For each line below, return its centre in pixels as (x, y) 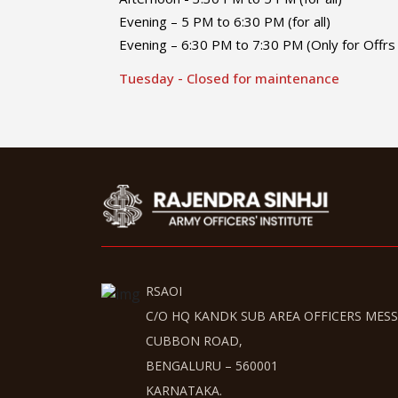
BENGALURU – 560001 (212, 365)
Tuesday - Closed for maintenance (229, 78)
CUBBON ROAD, (194, 340)
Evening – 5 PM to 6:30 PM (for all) (225, 21)
